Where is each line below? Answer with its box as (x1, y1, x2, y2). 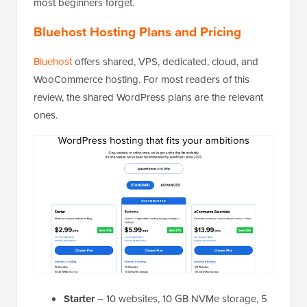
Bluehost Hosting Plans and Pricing (34, 21, 241, 42)
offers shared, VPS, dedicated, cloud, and (72, 53, 258, 69)
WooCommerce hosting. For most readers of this (34, 71, 249, 87)
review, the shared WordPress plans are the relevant (34, 89, 263, 105)
